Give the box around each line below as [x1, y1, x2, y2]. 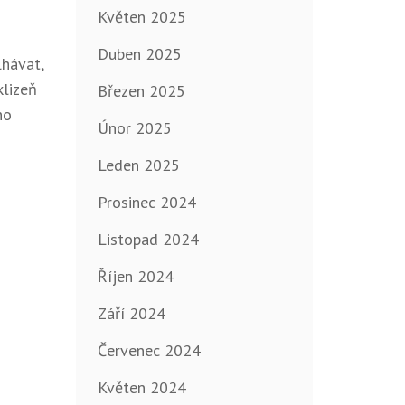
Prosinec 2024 [97, 192, 196, 213]
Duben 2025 [97, 43, 182, 65]
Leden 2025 [97, 155, 180, 176]
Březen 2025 [97, 80, 185, 102]
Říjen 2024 [97, 266, 174, 287]
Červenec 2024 [97, 340, 201, 362]
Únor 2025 [97, 118, 172, 139]
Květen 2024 [97, 377, 186, 399]
